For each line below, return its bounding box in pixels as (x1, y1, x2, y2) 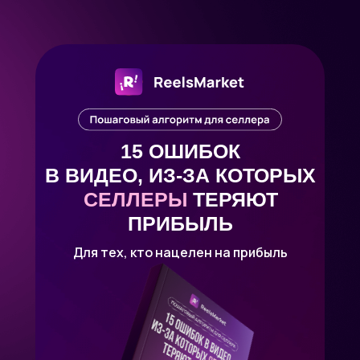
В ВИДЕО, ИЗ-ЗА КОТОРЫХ (45, 164, 316, 186)
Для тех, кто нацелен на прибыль (73, 243, 288, 261)
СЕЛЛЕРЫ (83, 188, 193, 211)
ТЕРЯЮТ (192, 188, 278, 211)
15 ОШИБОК (121, 140, 240, 162)
